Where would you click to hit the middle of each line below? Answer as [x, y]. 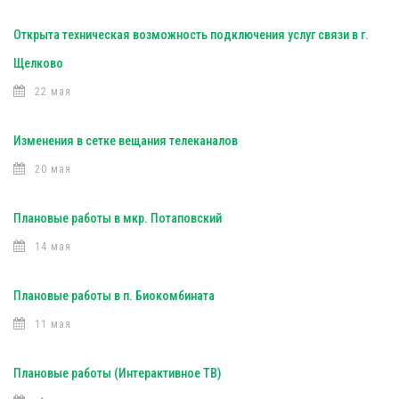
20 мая [53, 169]
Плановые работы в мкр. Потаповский [118, 218]
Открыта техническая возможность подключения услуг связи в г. [191, 35]
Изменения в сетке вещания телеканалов [126, 141]
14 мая [53, 247]
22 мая [53, 92]
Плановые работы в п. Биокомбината [114, 296]
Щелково [38, 63]
